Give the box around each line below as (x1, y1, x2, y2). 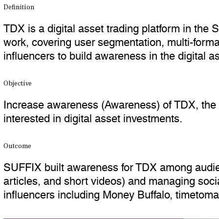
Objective (3, 79, 32, 88)
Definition (3, 3, 34, 12)
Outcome (3, 142, 31, 151)
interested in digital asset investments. (3, 106, 182, 125)
